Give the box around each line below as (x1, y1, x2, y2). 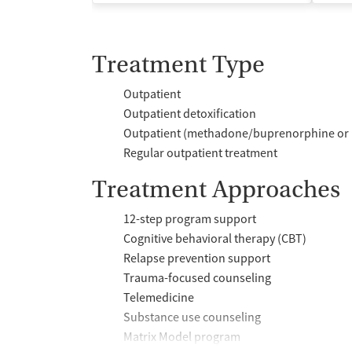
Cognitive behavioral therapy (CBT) (123, 230, 306, 247)
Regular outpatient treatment (123, 145, 277, 161)
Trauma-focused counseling (123, 269, 271, 286)
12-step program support (123, 211, 256, 227)
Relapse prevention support (123, 250, 270, 266)
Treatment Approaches (92, 174, 340, 203)
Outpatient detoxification (123, 105, 256, 122)
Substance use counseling (123, 309, 261, 325)
